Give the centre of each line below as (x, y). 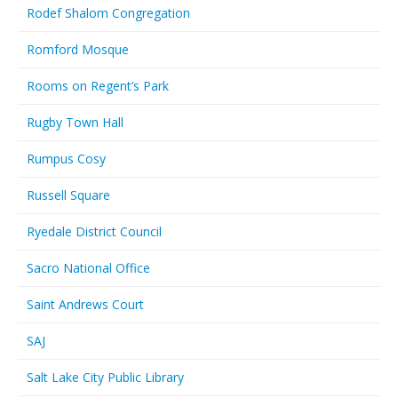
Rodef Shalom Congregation (108, 13)
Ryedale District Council (94, 231)
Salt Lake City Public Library (105, 377)
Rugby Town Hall (75, 122)
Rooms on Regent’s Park (98, 86)
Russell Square (68, 195)
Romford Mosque (78, 49)
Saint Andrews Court (85, 304)
